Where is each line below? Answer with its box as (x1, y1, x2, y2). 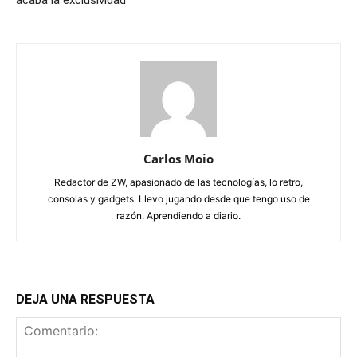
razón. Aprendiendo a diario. (116, 210, 241, 222)
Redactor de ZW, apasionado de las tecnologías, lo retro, (54, 176, 303, 188)
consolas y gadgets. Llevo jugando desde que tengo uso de (47, 193, 310, 205)
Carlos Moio (143, 151, 214, 167)
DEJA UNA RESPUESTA (16, 292, 155, 307)
